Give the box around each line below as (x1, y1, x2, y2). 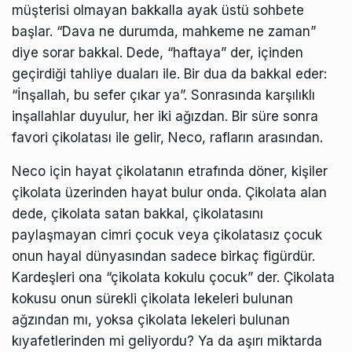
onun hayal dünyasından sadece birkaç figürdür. (12, 247, 319, 264)
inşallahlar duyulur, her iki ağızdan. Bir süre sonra (12, 108, 318, 124)
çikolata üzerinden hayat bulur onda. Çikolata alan (12, 184, 327, 200)
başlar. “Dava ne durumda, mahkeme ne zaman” (12, 23, 316, 39)
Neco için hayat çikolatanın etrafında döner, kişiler (12, 163, 328, 179)
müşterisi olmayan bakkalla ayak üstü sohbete (12, 2, 304, 18)
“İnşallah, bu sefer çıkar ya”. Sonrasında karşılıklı (12, 86, 315, 103)
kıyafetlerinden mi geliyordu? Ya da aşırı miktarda (12, 332, 322, 349)
